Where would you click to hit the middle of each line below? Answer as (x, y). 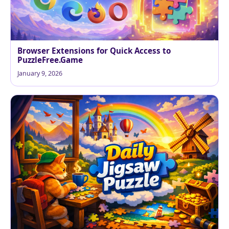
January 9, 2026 (40, 73)
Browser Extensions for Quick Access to (94, 50)
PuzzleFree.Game (50, 60)
